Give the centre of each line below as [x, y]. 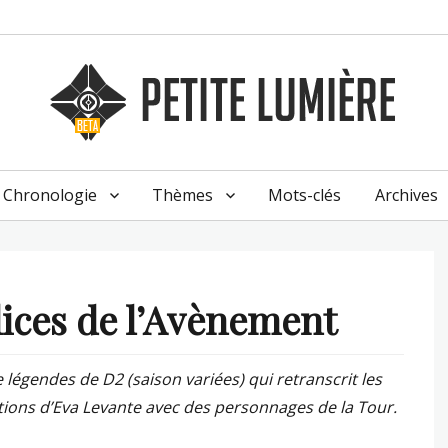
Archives [406, 195]
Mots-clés [304, 195]
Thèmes [182, 195]
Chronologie [50, 195]
